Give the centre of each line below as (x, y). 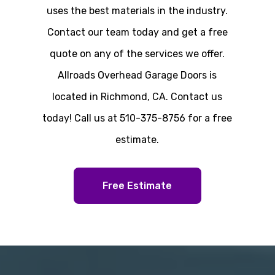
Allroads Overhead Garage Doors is (137, 76)
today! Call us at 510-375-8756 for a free (137, 118)
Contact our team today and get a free (137, 33)
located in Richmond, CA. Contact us (137, 97)
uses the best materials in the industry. (137, 11)
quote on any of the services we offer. (137, 54)
